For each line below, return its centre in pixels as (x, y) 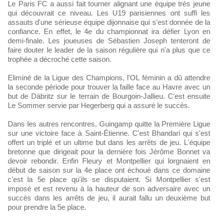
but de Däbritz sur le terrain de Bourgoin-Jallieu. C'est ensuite (109, 96)
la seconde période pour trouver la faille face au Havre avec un (109, 87)
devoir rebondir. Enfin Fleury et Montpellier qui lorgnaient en (109, 161)
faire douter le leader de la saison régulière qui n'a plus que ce (109, 50)
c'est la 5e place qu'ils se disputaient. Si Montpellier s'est (109, 180)
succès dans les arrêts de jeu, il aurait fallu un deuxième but (109, 198)
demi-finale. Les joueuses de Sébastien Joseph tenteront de (109, 41)
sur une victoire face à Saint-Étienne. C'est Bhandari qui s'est (109, 133)
